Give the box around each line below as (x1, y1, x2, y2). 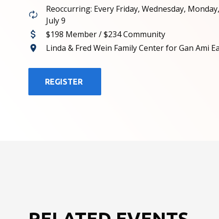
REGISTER (44, 77, 83, 87)
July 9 (45, 15, 66, 26)
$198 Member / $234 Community (45, 28, 165, 40)
